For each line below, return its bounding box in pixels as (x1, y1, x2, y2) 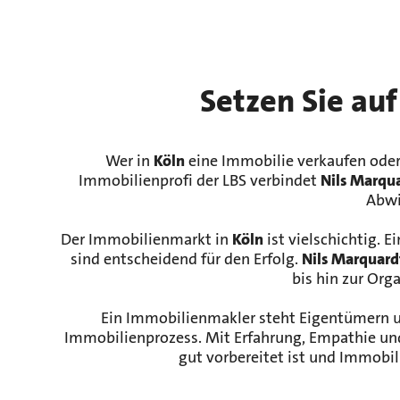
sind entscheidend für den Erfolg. (70, 249, 302, 271)
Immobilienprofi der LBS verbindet (78, 171, 321, 192)
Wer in (105, 151, 154, 172)
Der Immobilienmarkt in (61, 229, 233, 251)
